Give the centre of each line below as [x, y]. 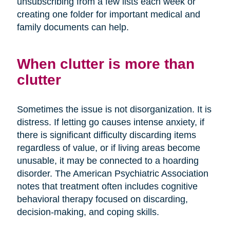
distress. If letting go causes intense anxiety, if [110, 122]
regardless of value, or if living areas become [108, 148]
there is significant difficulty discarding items [106, 135]
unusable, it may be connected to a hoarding [108, 160]
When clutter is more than [106, 63]
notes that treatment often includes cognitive [107, 186]
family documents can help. [73, 27]
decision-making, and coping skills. [88, 212]
